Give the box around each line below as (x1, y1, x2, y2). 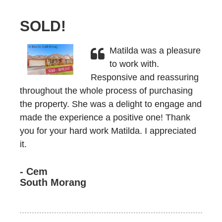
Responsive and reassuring (90, 72, 199, 82)
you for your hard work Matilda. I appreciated (20, 126, 196, 136)
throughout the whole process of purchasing (20, 86, 193, 96)
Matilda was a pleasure (109, 46, 201, 55)
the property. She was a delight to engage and (20, 99, 202, 109)
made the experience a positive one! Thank (20, 112, 190, 122)
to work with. (109, 59, 159, 69)
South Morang (20, 177, 86, 188)
